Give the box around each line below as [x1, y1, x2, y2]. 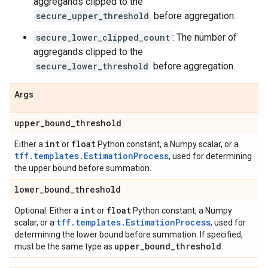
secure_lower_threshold [36, 60, 148, 72]
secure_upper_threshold [36, 10, 149, 22]
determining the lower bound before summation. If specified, [14, 230, 243, 239]
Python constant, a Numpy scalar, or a [96, 139, 239, 149]
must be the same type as [14, 242, 114, 251]
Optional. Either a [14, 206, 80, 215]
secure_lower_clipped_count [36, 32, 170, 43]
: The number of [172, 32, 237, 43]
